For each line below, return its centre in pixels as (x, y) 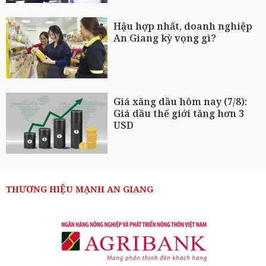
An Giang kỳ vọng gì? (165, 38)
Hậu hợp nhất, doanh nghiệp (183, 26)
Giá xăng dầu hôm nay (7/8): (180, 102)
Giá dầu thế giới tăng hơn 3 (179, 114)
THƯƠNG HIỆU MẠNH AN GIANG (80, 189)
